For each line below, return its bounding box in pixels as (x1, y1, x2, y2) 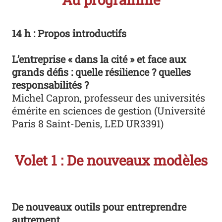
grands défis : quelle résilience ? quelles (12, 65, 191, 78)
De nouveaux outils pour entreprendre (12, 200, 187, 213)
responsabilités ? (12, 78, 89, 91)
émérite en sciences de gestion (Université (12, 104, 206, 117)
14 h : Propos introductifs (12, 26, 127, 40)
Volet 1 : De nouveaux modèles (14, 151, 208, 169)
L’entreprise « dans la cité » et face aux (12, 52, 187, 65)
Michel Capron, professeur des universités (12, 91, 206, 104)
